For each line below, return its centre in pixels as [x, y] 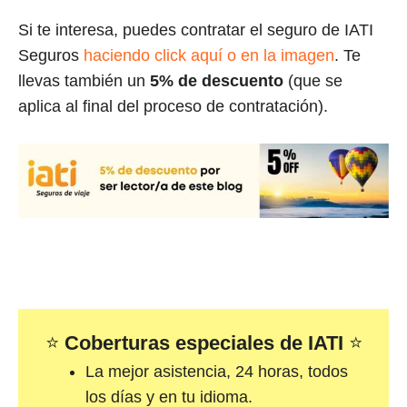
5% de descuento [217, 80]
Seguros [51, 55]
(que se [315, 80]
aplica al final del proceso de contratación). [173, 106]
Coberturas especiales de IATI [206, 342]
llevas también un [82, 80]
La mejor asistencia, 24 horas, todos [217, 371]
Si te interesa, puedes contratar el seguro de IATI [196, 30]
